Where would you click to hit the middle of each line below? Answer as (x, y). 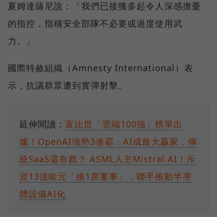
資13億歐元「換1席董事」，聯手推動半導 (106, 177)
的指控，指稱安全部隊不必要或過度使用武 (95, 23)
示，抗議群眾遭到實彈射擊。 (68, 85)
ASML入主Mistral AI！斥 (143, 159)
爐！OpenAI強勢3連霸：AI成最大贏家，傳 (108, 142)
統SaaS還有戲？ (53, 159)
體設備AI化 (43, 194)
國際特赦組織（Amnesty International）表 (101, 68)
